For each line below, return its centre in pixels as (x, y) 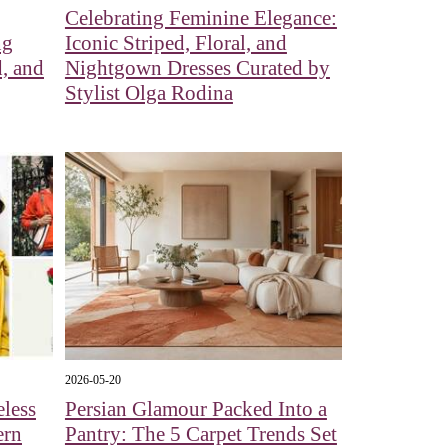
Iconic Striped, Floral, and (175, 42)
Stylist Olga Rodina (148, 92)
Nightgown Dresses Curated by (197, 67)
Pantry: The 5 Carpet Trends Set (200, 433)
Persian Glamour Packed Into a (195, 408)
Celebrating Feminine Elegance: (200, 17)
